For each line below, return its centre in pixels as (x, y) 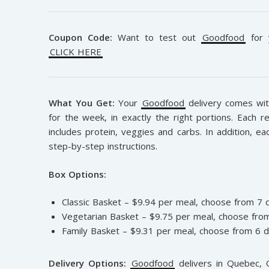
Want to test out (157, 38)
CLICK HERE (75, 52)
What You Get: (81, 103)
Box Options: (77, 174)
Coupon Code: (80, 38)
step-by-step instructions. (103, 146)
